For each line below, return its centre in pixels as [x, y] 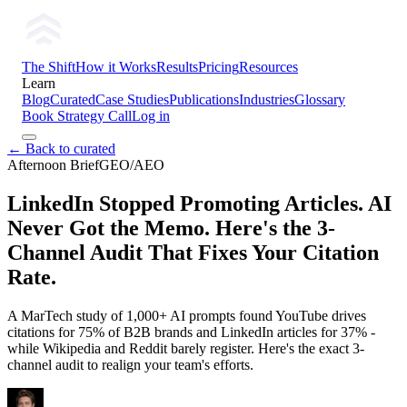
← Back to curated [61, 149]
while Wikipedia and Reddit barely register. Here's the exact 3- [186, 348]
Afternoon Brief [53, 165]
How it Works [116, 67]
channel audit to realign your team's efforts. [130, 364]
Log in [151, 116]
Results [177, 67]
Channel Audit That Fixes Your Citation [193, 252]
